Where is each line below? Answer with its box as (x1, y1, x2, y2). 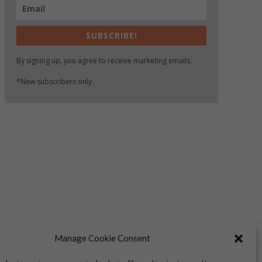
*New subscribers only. (16, 77, 94, 87)
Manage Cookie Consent (54, 233, 150, 243)
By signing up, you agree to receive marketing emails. (16, 56, 192, 66)
